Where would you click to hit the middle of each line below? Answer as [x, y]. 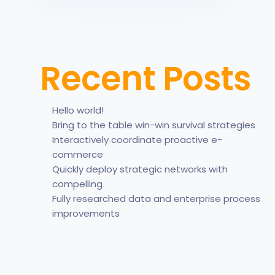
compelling [77, 184]
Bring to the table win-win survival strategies [154, 125]
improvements [86, 214]
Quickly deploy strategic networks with [140, 169]
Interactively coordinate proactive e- [137, 140]
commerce [78, 155]
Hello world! [78, 110]
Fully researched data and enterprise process [156, 199]
